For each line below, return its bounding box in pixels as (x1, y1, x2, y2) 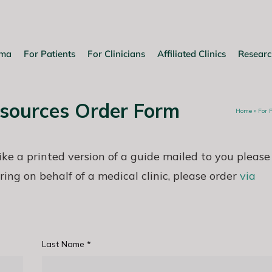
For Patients (24, 47, 75, 59)
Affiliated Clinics (157, 47, 226, 59)
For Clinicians (87, 47, 145, 59)
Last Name (42, 239, 87, 250)
